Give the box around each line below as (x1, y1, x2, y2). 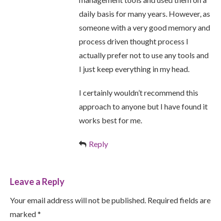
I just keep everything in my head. (79, 64, 189, 74)
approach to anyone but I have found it (79, 101, 208, 111)
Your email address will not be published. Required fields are (10, 195, 211, 205)
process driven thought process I (79, 36, 188, 46)
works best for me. (79, 115, 142, 125)
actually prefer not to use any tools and (79, 50, 209, 60)
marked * (10, 209, 41, 219)
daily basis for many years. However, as (79, 8, 210, 18)
